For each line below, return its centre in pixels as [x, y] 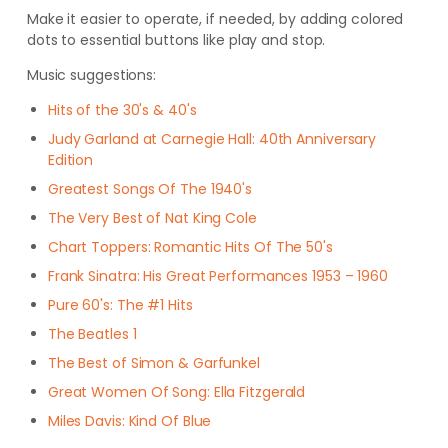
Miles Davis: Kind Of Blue [129, 421]
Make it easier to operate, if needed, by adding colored [215, 19]
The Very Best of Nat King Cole [152, 218]
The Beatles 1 [92, 334]
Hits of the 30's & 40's [122, 110]
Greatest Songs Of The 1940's [150, 189]
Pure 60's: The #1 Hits [120, 305]
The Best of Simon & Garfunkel [153, 363]
